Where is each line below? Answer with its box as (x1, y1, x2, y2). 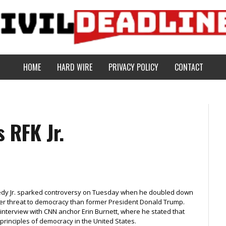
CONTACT (174, 61, 203, 74)
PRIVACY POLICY (108, 61, 158, 74)
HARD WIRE (56, 61, 92, 74)
